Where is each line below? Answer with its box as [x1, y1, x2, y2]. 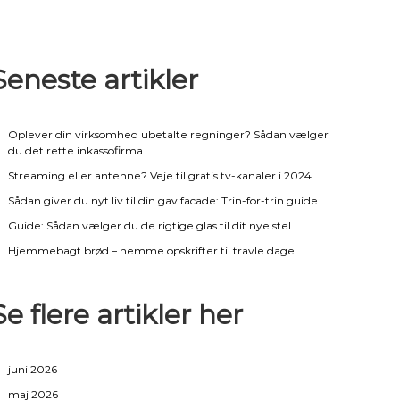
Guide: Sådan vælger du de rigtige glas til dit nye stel [8, 218, 292, 232]
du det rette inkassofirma [8, 143, 144, 157]
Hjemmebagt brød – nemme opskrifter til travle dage [8, 243, 296, 257]
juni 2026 [8, 362, 58, 376]
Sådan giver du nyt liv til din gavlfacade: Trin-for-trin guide [8, 193, 319, 207]
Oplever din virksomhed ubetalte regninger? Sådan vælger [8, 127, 329, 141]
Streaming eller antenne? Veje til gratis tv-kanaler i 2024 [8, 168, 312, 182]
